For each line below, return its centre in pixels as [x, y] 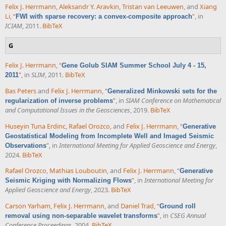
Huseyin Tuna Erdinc [35, 126]
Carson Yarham [28, 206]
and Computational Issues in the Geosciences [68, 110]
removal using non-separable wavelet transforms [81, 216]
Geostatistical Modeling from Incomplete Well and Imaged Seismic [109, 136]
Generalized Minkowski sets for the [162, 91]
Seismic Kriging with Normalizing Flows [68, 181]
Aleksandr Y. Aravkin [89, 6]
